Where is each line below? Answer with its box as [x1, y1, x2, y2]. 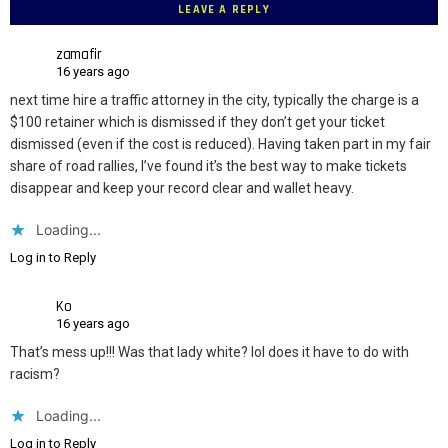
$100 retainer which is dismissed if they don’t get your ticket [10, 114, 385, 131]
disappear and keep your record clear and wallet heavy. [10, 180, 354, 197]
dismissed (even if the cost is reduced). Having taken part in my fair [10, 136, 431, 153]
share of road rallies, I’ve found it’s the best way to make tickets [10, 158, 407, 175]
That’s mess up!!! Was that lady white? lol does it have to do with [10, 344, 409, 361]
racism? [10, 366, 60, 383]
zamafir [56, 44, 102, 64]
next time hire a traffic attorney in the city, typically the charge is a [10, 92, 419, 109]
